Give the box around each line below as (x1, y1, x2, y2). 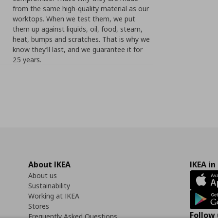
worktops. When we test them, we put (13, 14, 136, 23)
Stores (28, 201, 49, 211)
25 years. (13, 55, 42, 64)
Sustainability (28, 181, 70, 190)
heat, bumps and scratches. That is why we (13, 35, 150, 44)
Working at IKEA (28, 191, 79, 200)
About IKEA (28, 159, 71, 170)
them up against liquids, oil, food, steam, (13, 24, 143, 34)
